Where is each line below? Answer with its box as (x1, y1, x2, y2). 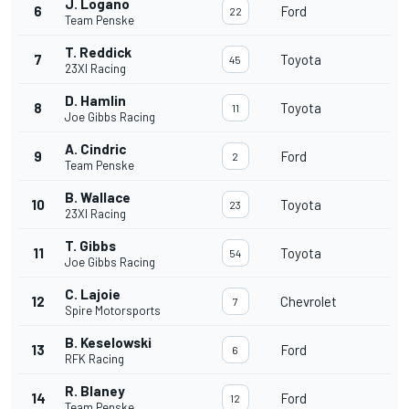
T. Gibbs (65, 237, 116, 255)
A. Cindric (65, 141, 126, 158)
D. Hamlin (65, 92, 126, 110)
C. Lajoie (65, 286, 121, 303)
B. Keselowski (65, 334, 152, 351)
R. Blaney (65, 383, 125, 400)
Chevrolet (280, 293, 337, 310)
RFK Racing (65, 351, 124, 367)
